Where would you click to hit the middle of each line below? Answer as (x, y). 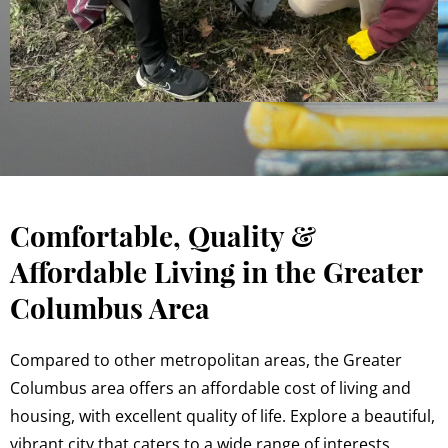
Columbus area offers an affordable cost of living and (210, 387)
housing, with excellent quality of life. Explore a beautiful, (222, 415)
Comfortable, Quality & (163, 235)
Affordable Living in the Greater (216, 271)
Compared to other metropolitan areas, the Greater (206, 359)
